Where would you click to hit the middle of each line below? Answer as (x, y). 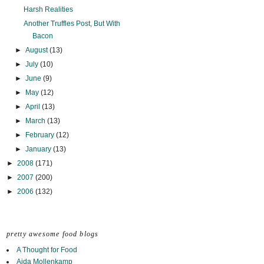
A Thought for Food (47, 250)
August (37, 50)
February (40, 135)
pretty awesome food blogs (52, 234)
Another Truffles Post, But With (72, 24)
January (39, 149)
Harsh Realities (49, 10)
